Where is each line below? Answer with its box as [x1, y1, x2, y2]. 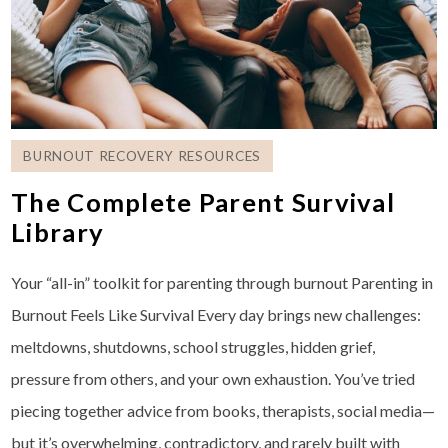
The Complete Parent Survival [11, 187, 396, 218]
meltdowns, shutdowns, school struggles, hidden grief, [11, 337, 376, 357]
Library [11, 217, 105, 248]
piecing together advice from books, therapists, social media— [11, 401, 436, 421]
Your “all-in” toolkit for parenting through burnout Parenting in [11, 273, 434, 293]
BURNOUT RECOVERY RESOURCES [23, 148, 261, 165]
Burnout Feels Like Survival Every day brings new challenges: [11, 305, 422, 325]
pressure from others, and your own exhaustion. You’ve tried [11, 369, 416, 389]
